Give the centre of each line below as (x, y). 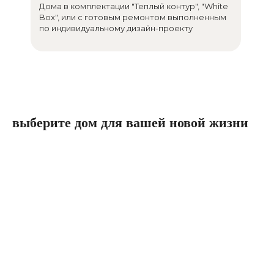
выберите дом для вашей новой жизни (130, 123)
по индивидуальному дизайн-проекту (116, 28)
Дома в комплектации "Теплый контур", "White (134, 6)
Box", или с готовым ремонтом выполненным (133, 17)
